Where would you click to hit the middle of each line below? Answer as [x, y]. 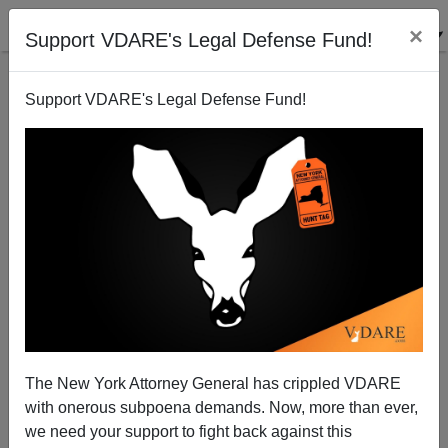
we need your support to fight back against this [188, 431]
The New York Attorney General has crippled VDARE [213, 383]
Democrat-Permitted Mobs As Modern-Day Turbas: [224, 315]
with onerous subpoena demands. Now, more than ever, [221, 407]
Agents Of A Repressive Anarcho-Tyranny [224, 334]
